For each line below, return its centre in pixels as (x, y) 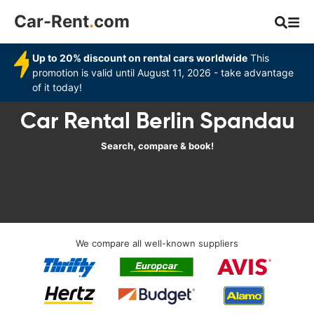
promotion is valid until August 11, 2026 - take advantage (163, 73)
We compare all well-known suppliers (157, 243)
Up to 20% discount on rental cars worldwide (140, 58)
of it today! (57, 87)
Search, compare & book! (157, 146)
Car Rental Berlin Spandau (157, 121)
